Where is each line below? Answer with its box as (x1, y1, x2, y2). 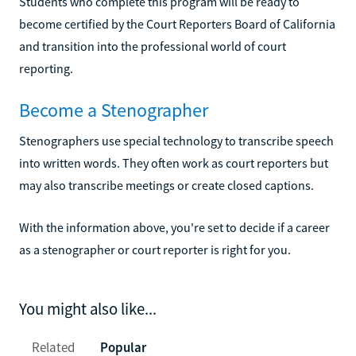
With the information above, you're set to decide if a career (19, 219, 330, 235)
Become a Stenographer (19, 97, 208, 122)
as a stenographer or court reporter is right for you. (19, 241, 291, 257)
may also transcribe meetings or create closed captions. (19, 176, 314, 193)
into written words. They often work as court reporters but (19, 154, 328, 171)
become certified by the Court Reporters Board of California (19, 15, 335, 32)
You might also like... (19, 298, 157, 319)
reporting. (19, 60, 73, 76)
